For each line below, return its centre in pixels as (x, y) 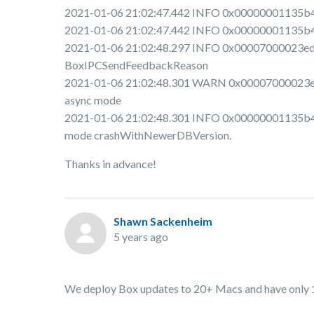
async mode (93, 100)
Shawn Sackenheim (163, 221)
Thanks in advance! (110, 164)
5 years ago (141, 237)
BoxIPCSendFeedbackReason (136, 65)
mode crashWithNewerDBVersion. (148, 135)
